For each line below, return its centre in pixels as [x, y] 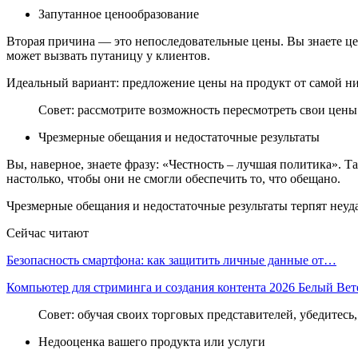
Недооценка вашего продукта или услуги [152, 341]
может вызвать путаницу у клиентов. [108, 55]
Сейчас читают [48, 233]
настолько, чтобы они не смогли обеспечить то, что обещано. [173, 178]
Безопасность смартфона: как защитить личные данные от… [171, 260]
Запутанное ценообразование [119, 14]
